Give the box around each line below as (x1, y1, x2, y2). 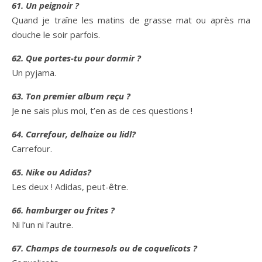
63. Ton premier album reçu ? (12, 90, 130, 102)
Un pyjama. (12, 67, 56, 78)
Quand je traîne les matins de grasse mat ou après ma (12, 14, 250, 26)
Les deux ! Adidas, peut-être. (12, 181, 128, 192)
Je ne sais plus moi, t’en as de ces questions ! (12, 105, 192, 116)
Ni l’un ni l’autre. (12, 219, 73, 230)
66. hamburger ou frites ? (12, 204, 115, 216)
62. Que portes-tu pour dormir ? (12, 52, 141, 64)
